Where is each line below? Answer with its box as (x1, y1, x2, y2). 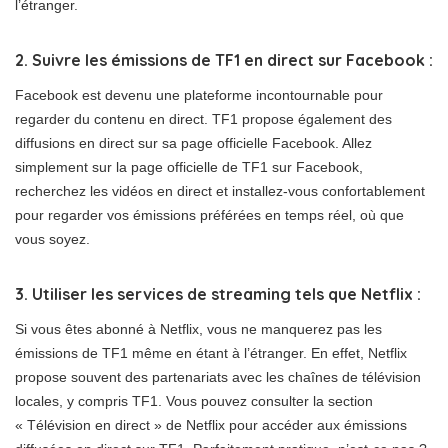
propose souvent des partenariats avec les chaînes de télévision (15, 369, 421, 385)
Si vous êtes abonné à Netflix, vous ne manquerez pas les (15, 321, 382, 337)
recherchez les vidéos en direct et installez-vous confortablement (15, 183, 425, 199)
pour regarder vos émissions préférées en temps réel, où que (15, 207, 404, 223)
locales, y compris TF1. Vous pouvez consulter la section (15, 393, 373, 409)
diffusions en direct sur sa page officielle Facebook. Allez (15, 135, 372, 151)
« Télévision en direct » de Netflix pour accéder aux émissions (15, 417, 407, 433)
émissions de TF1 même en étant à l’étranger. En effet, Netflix (15, 345, 407, 361)
